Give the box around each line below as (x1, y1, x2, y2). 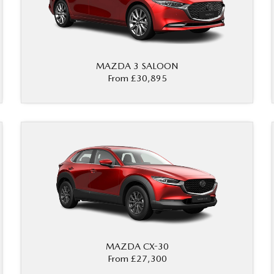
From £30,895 (107, 73, 167, 84)
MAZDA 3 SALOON (96, 61, 178, 72)
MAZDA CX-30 (105, 241, 169, 253)
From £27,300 (107, 253, 167, 265)
